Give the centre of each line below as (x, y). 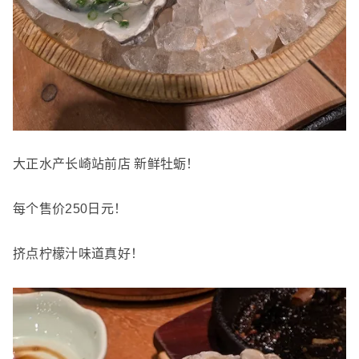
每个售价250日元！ (70, 208)
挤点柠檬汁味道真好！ (79, 253)
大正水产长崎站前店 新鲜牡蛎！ (106, 163)
